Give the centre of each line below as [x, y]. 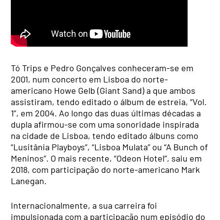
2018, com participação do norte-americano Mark [106, 170]
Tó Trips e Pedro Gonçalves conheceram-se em [102, 68]
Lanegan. [29, 181]
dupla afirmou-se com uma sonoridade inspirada [105, 124]
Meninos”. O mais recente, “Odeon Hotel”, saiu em [107, 158]
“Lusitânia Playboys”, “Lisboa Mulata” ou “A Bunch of [110, 147]
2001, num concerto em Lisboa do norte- [90, 79]
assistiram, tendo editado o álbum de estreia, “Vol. [109, 102]
